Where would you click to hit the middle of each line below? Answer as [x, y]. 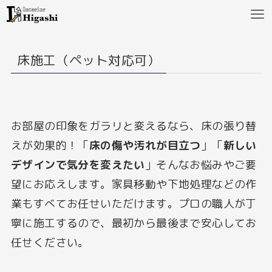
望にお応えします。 [61, 185]
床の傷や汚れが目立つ [145, 146]
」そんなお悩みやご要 [201, 165]
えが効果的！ [44, 146]
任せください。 [50, 243]
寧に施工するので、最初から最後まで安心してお [134, 223]
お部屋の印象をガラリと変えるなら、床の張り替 [134, 126]
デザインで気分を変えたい [78, 165]
